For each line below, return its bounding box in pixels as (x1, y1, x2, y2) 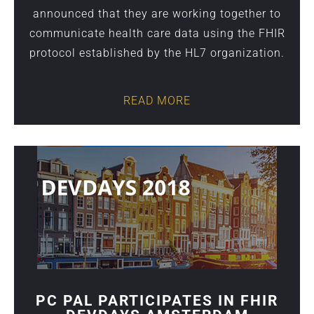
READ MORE (123, 94, 191, 107)
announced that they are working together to (33, 7, 281, 20)
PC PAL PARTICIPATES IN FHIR (36, 292, 278, 309)
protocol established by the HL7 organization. (29, 46, 285, 60)
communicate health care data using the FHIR (29, 27, 285, 40)
